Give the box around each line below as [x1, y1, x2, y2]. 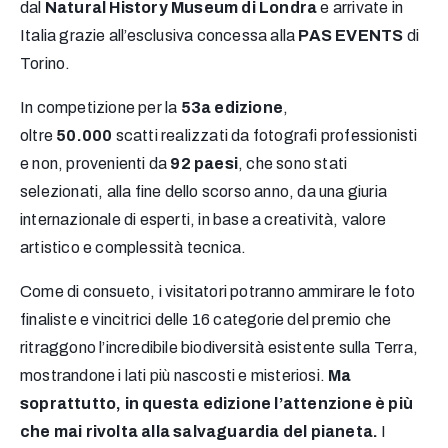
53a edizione [180, 99, 284, 117]
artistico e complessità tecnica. [20, 239, 247, 257]
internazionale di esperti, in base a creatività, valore [20, 211, 387, 229]
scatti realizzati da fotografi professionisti [112, 127, 418, 145]
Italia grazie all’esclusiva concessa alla [20, 27, 299, 45]
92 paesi [170, 155, 239, 173]
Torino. [20, 55, 74, 73]
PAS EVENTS [298, 27, 407, 45]
